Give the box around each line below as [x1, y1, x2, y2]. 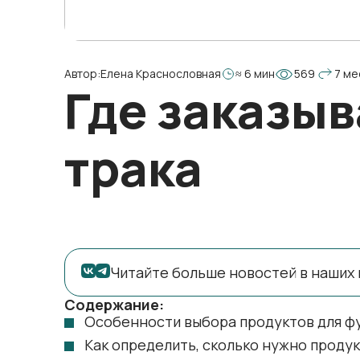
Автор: [64, 66, 100, 81]
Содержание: [64, 295, 164, 314]
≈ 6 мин [235, 66, 275, 81]
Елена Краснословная [100, 66, 221, 81]
